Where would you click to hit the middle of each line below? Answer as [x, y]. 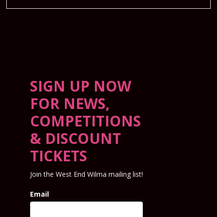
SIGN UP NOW [81, 86]
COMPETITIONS [86, 121]
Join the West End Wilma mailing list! [87, 174]
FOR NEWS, [70, 104]
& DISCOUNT [76, 139]
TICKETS [59, 156]
